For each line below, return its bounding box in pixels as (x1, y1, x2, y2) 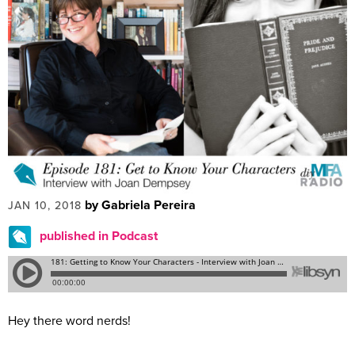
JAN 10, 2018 (8, 199, 82, 213)
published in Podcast (40, 228, 158, 245)
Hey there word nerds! (8, 313, 131, 330)
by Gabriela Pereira (85, 197, 196, 214)
